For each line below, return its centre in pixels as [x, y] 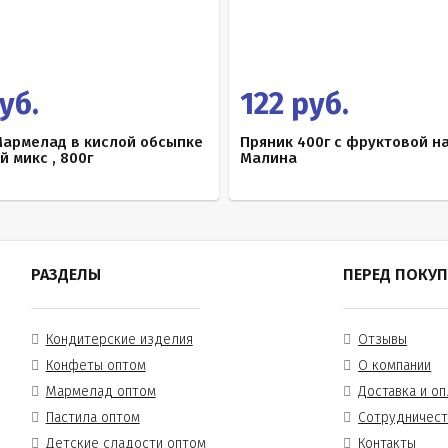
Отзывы [383, 339]
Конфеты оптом [95, 365]
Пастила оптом [92, 417]
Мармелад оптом [100, 391]
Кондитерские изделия [119, 339]
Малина [268, 158]
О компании [395, 365]
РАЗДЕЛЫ [65, 274]
